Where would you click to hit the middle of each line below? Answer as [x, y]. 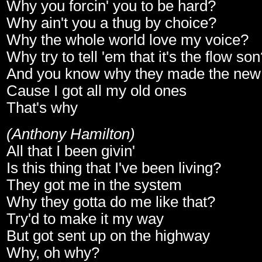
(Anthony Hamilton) [71, 134]
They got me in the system [94, 185]
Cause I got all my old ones [96, 91]
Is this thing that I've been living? [114, 168]
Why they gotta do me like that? [111, 202]
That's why [42, 108]
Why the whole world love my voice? [127, 40]
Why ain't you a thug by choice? [111, 23]
